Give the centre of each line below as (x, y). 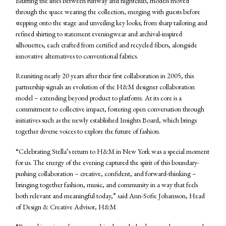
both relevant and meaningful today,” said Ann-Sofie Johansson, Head (110, 195)
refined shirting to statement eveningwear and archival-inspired (99, 34)
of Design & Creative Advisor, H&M (66, 207)
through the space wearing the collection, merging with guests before (108, 11)
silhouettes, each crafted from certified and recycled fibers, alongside (106, 45)
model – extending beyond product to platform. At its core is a (99, 98)
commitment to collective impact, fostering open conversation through (110, 109)
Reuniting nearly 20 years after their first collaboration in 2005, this (105, 76)
